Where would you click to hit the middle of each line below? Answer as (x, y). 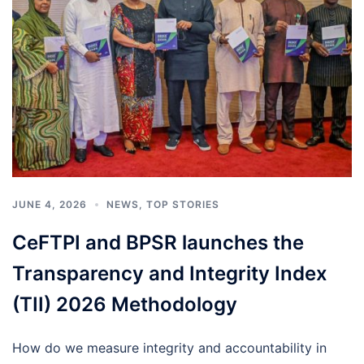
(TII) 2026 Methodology (125, 304)
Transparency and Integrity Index (170, 273)
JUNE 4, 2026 (50, 204)
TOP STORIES (183, 204)
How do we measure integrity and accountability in (169, 347)
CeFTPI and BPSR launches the (158, 242)
